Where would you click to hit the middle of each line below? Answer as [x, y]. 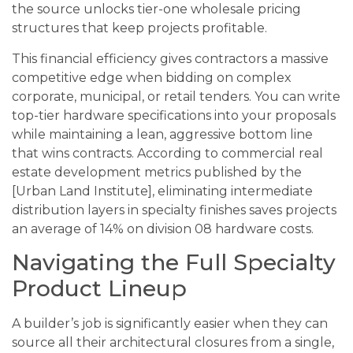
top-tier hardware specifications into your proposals [174, 115]
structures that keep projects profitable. [139, 28]
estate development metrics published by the [157, 172]
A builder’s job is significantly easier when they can [170, 324]
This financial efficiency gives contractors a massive [170, 58]
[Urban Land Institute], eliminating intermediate [162, 191]
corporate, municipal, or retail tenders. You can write [176, 96]
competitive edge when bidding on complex [152, 77]
